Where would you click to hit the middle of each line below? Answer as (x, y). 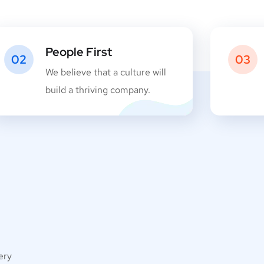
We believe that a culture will (105, 72)
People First (78, 52)
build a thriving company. (98, 90)
